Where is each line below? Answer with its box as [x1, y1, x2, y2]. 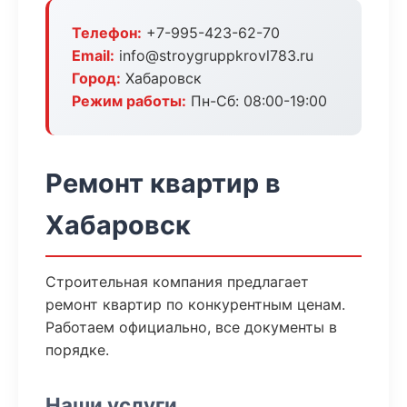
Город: [72, 69, 121, 87]
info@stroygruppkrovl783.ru [114, 46, 313, 65]
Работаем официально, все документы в [45, 318, 337, 336]
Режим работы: [72, 92, 186, 110]
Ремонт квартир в [45, 167, 281, 199]
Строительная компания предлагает [45, 273, 309, 291]
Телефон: [72, 24, 142, 42]
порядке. [45, 341, 109, 359]
